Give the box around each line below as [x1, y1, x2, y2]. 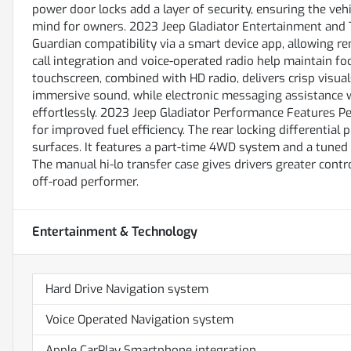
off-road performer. [32, 174, 139, 190]
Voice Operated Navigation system [45, 312, 233, 328]
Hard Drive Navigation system [45, 281, 208, 298]
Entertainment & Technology [32, 223, 197, 241]
